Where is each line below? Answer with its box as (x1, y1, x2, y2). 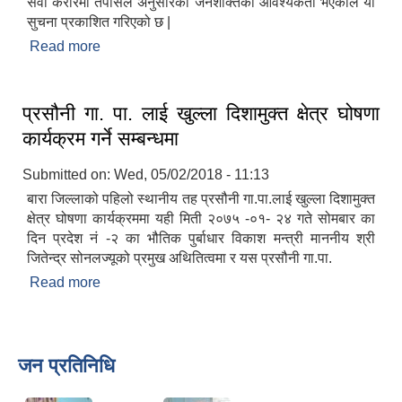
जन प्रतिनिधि (18, 354, 115, 378)
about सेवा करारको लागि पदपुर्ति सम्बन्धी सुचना (100, 39, 345, 55)
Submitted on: (22, 167, 114, 183)
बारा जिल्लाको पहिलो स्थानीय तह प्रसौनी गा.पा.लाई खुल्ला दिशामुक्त (27, 191, 375, 207)
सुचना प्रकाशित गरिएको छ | (27, 14, 170, 31)
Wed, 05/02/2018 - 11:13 (114, 167, 269, 183)
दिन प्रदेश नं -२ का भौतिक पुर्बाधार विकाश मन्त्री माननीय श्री (27, 231, 375, 247)
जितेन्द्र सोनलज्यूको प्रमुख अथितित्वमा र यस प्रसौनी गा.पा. (27, 250, 332, 267)
